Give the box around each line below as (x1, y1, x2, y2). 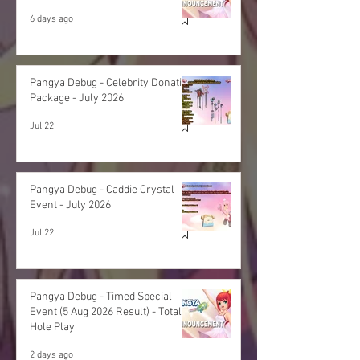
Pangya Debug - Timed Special (30, 290, 172, 305)
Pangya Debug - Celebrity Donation (30, 76, 194, 91)
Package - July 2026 (30, 92, 124, 106)
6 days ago (30, 14, 73, 26)
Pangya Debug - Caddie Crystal (30, 183, 174, 198)
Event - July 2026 (30, 198, 111, 213)
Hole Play (30, 321, 75, 335)
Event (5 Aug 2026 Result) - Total (30, 305, 182, 320)
